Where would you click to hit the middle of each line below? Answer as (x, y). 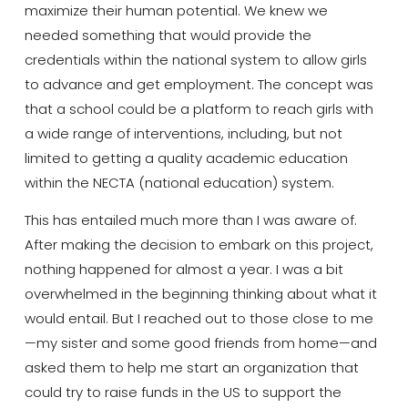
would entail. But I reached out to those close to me (199, 318)
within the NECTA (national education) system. (179, 182)
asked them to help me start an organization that (191, 367)
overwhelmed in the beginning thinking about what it (200, 293)
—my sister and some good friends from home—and (200, 342)
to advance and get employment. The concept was (199, 84)
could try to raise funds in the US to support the (183, 392)
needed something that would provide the (168, 35)
